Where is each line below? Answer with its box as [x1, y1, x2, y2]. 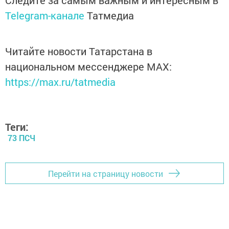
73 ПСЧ [8, 132, 35, 144]
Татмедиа [87, 9, 134, 22]
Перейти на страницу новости [48, 168, 163, 179]
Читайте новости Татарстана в [5, 44, 152, 58]
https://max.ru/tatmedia [5, 75, 116, 89]
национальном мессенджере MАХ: [5, 60, 172, 74]
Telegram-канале [5, 9, 84, 22]
